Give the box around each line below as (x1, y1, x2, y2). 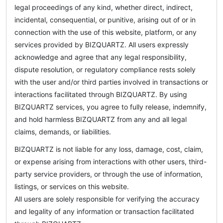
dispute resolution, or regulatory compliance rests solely (14, 65, 196, 74)
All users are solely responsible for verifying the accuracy (14, 194, 200, 203)
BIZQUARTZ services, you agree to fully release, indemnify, (14, 102, 207, 111)
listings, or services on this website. (14, 182, 129, 191)
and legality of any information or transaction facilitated (14, 207, 194, 216)
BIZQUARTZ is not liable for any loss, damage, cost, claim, (14, 144, 203, 153)
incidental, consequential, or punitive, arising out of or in (14, 15, 196, 24)
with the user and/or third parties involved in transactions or (14, 77, 208, 86)
